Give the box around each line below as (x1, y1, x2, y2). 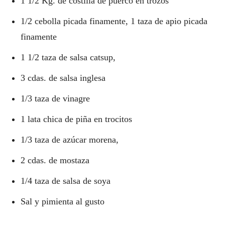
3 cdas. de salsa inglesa (21, 73, 105, 83)
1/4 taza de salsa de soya (21, 176, 110, 186)
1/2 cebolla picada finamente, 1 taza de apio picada (21, 16, 207, 26)
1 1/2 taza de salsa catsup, (21, 52, 116, 62)
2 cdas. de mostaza (21, 155, 89, 165)
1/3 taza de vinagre (21, 93, 90, 103)
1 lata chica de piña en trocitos (21, 114, 132, 124)
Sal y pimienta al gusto (21, 196, 104, 206)
